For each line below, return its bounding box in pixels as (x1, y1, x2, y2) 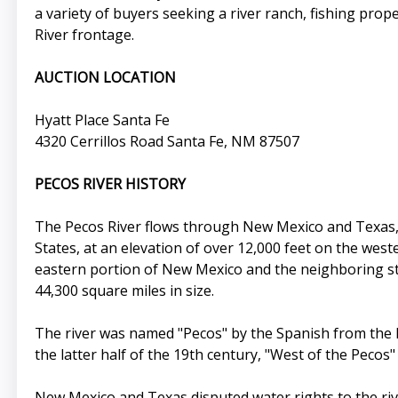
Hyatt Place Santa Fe (34, 110, 170, 131)
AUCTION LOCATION (34, 68, 176, 88)
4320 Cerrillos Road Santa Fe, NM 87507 (34, 131, 299, 152)
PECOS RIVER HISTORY (34, 174, 186, 195)
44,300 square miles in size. (34, 281, 214, 301)
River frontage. (34, 25, 134, 45)
